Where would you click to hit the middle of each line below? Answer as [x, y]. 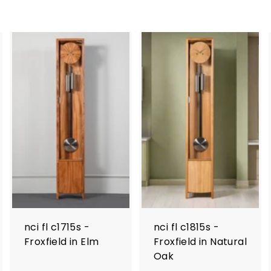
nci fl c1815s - [187, 227]
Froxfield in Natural [200, 242]
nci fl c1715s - [57, 227]
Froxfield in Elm [62, 242]
